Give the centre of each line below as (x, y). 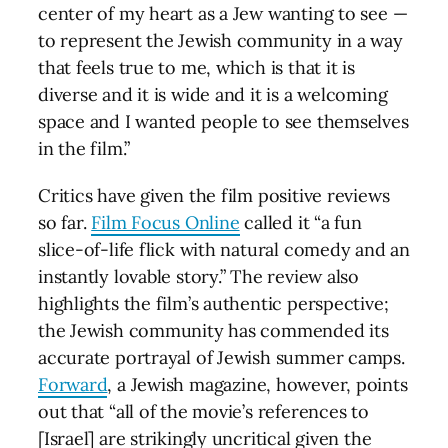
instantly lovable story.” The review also (198, 276)
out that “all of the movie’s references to (203, 411)
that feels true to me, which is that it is (196, 67)
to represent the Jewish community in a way (220, 40)
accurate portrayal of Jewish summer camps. (221, 357)
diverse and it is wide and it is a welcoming (213, 94)
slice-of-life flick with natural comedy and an (224, 249)
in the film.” (84, 148)
